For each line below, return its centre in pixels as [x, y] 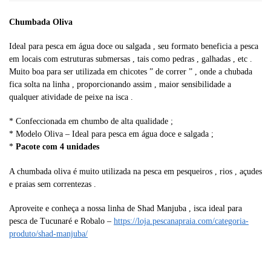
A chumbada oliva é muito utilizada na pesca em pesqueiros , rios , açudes [135, 171]
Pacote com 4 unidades [57, 147]
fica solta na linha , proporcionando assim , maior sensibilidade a [120, 84]
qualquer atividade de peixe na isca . [71, 97]
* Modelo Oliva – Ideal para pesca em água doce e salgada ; [111, 134]
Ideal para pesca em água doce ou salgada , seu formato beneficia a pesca [134, 46]
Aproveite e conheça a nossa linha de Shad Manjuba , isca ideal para [126, 209]
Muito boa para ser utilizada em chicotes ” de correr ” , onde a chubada [131, 72]
